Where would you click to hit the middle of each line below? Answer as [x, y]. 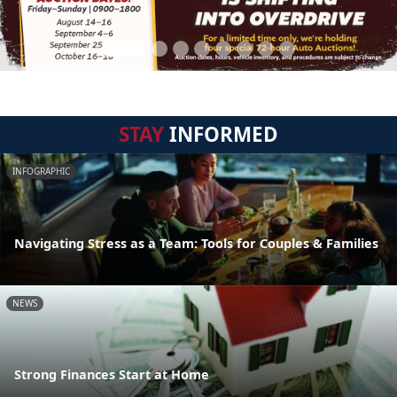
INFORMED [221, 134]
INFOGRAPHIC [41, 171]
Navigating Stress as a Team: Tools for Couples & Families [196, 243]
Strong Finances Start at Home [112, 375]
